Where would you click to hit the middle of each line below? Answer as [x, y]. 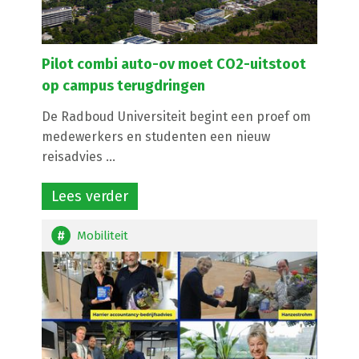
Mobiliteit [103, 236]
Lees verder [90, 197]
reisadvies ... [79, 157]
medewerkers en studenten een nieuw [156, 137]
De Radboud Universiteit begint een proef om [177, 117]
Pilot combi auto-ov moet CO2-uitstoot [174, 65]
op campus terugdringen [124, 86]
